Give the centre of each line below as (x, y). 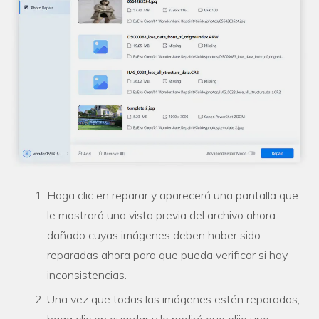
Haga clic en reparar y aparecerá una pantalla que (173, 195)
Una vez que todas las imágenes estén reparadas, (173, 299)
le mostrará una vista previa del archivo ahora (161, 215)
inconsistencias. (87, 275)
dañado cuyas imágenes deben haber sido (154, 235)
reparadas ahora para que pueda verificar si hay (167, 255)
